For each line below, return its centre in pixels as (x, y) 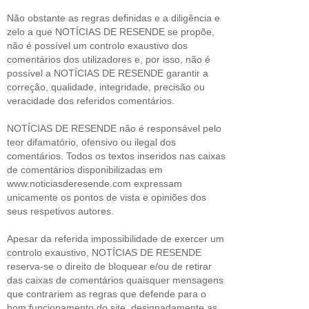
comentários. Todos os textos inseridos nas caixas (116, 156)
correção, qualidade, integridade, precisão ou (106, 87)
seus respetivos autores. (60, 211)
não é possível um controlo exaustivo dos (97, 45)
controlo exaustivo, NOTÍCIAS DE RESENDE (104, 252)
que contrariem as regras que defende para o (107, 293)
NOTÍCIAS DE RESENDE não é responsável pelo (114, 128)
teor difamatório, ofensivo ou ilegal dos (91, 142)
